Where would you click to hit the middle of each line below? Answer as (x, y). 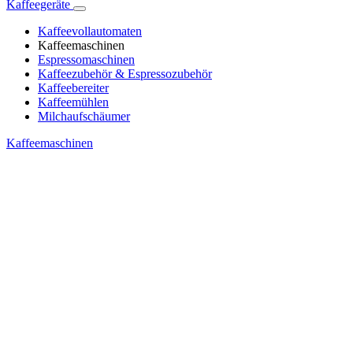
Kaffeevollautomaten (90, 32)
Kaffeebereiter (73, 88)
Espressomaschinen (86, 60)
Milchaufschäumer (84, 117)
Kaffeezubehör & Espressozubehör (125, 74)
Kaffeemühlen (73, 102)
